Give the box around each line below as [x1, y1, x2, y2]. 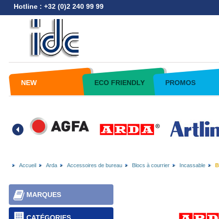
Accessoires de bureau [66, 162, 122, 168]
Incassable [179, 162, 205, 168]
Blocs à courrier [131, 162, 170, 168]
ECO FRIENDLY [94, 79, 145, 87]
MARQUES [26, 191, 61, 198]
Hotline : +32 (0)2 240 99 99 [13, 2, 104, 10]
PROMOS [165, 79, 196, 87]
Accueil [19, 162, 36, 168]
